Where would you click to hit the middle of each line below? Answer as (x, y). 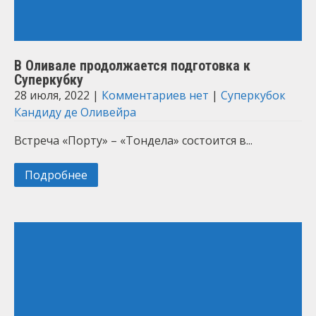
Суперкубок (253, 95)
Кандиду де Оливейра (75, 112)
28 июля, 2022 (52, 95)
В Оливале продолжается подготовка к (132, 66)
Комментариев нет (155, 95)
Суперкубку (49, 80)
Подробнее (56, 175)
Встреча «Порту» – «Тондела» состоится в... (133, 140)
